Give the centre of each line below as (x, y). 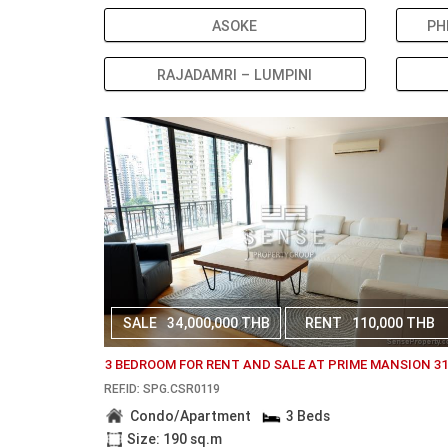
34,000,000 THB (218, 323)
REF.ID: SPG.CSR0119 (162, 388)
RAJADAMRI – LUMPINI (235, 75)
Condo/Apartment (191, 416)
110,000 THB (394, 323)
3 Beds (307, 416)
